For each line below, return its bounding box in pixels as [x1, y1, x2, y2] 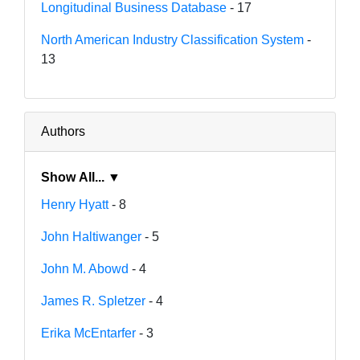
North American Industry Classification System [41, 32, 304, 47]
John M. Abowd [41, 261, 129, 276]
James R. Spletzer [41, 293, 145, 308]
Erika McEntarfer [41, 325, 136, 340]
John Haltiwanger [41, 229, 141, 243]
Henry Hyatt [41, 197, 108, 211]
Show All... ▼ [108, 170, 121, 184]
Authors [41, 124, 85, 138]
